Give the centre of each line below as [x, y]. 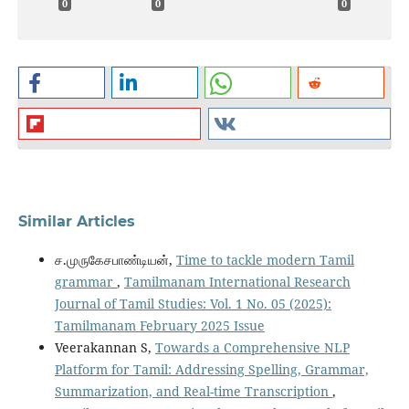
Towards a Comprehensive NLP [252, 348]
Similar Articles [76, 222]
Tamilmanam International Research [237, 282]
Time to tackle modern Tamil [265, 260]
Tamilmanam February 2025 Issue [159, 326]
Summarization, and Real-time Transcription [193, 392]
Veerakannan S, [105, 348]
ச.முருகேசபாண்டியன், [115, 260]
